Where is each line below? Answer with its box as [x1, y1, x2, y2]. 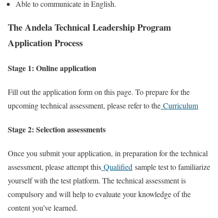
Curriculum [161, 100, 198, 110]
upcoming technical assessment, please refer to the [8, 100, 161, 110]
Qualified [101, 162, 132, 172]
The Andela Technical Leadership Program [8, 20, 171, 34]
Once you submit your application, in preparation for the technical [8, 148, 208, 159]
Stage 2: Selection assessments [8, 124, 106, 135]
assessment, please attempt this [8, 162, 101, 172]
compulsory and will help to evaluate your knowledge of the [8, 189, 191, 200]
